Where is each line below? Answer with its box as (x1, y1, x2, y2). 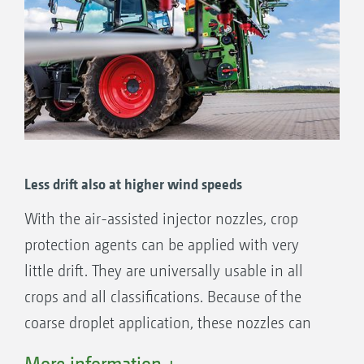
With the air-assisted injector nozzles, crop (24, 209, 298, 228)
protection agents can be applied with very (24, 235, 299, 254)
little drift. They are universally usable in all (24, 261, 303, 280)
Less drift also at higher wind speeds (24, 175, 242, 193)
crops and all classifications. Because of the (24, 287, 301, 306)
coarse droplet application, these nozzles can (24, 313, 311, 332)
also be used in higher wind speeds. (24, 339, 256, 358)
